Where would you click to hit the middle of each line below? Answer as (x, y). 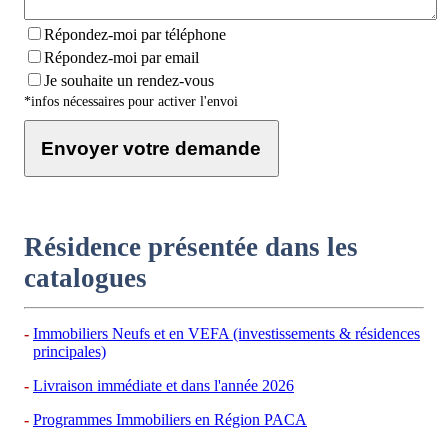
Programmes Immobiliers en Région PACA (170, 420)
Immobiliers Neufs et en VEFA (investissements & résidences (226, 334)
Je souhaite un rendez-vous (129, 81)
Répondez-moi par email (121, 58)
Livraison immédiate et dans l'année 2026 (163, 386)
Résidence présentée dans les (191, 246)
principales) (69, 352)
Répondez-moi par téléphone (135, 34)
